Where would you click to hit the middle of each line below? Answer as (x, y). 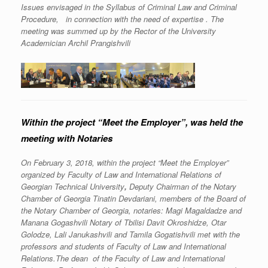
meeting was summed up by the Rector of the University (118, 31)
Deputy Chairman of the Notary (183, 186)
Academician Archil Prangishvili (76, 43)
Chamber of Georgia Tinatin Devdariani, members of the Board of (133, 198)
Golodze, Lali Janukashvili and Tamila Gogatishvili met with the (130, 234)
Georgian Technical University (73, 186)
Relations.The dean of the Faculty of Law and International (123, 258)
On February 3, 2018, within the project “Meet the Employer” (125, 162)
